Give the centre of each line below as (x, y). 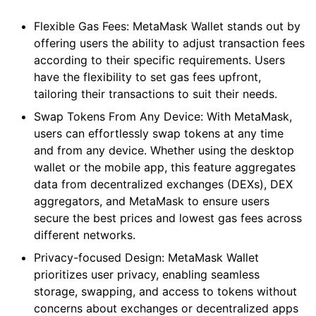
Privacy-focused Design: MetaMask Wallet (146, 258)
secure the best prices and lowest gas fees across (168, 218)
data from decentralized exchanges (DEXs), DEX (163, 184)
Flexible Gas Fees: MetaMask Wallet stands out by (167, 26)
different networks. (85, 235)
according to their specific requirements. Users (159, 60)
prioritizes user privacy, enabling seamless (147, 275)
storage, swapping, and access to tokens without (165, 292)
